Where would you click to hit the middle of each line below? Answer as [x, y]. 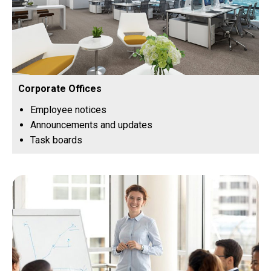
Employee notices [68, 110]
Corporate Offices [60, 89]
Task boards [56, 140]
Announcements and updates [91, 125]
